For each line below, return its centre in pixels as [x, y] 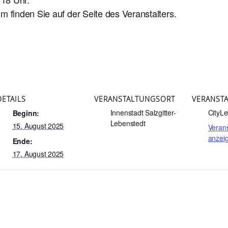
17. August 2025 [38, 153]
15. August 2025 [38, 125]
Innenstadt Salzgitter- [143, 112]
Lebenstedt [128, 123]
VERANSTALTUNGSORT [134, 99]
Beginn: [26, 113]
